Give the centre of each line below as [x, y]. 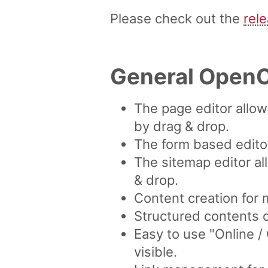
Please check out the [177, 19]
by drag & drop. [182, 127]
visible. [156, 252]
